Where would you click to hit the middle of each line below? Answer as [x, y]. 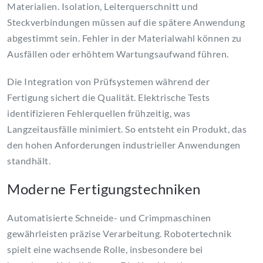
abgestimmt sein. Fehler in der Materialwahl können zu [124, 38]
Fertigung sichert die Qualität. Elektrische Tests [109, 97]
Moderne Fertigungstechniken [104, 189]
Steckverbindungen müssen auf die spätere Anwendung [126, 22]
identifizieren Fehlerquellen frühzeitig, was [99, 113]
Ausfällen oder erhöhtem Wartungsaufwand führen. [118, 54]
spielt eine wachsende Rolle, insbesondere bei [105, 249]
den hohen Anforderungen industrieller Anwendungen [124, 145]
